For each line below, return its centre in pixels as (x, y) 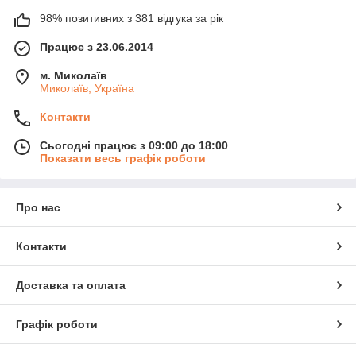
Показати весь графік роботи (123, 158)
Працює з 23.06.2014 (97, 47)
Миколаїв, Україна (87, 88)
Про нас (38, 207)
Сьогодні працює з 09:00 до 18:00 (134, 145)
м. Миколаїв (74, 75)
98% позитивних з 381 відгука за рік (132, 18)
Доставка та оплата (71, 285)
